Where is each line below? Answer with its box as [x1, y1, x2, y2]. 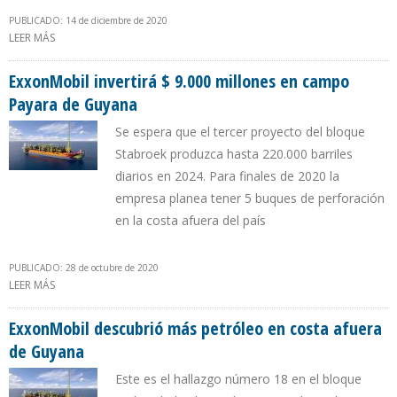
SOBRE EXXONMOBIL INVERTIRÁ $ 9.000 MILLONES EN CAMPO [55, 277, 359, 293]
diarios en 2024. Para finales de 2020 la [115, 167, 339, 185]
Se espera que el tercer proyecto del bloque [115, 123, 365, 141]
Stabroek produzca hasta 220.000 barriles [115, 145, 353, 163]
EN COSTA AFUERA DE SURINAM [55, 49, 212, 65]
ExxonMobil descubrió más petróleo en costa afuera [9, 316, 382, 341]
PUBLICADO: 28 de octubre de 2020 [9, 261, 159, 275]
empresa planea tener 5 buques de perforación [115, 190, 385, 207]
